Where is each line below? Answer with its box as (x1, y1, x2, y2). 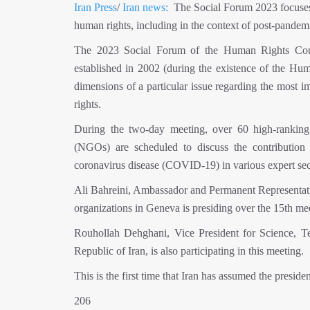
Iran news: (122, 1, 169, 13)
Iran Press (74, 1, 118, 13)
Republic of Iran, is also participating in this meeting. (74, 245, 304, 257)
